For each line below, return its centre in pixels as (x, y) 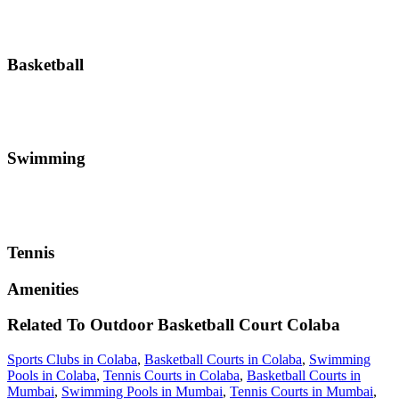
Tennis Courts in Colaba (171, 376)
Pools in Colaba (52, 376)
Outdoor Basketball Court (186, 325)
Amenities (43, 289)
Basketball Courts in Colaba (223, 360)
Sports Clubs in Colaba (72, 360)
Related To (49, 325)
